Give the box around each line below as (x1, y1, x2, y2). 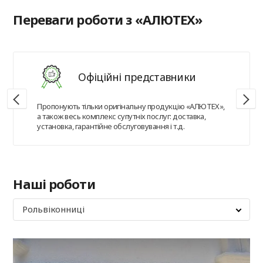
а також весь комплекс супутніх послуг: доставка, (37, 110, 206, 122)
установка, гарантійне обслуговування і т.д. (37, 120, 185, 131)
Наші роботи (13, 175, 95, 193)
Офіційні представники (78, 69, 196, 84)
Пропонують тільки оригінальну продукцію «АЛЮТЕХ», (37, 100, 225, 112)
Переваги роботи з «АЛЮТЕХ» (13, 11, 203, 29)
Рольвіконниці (22, 203, 85, 215)
